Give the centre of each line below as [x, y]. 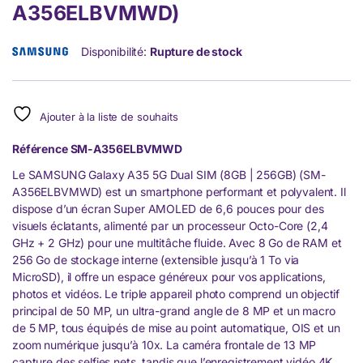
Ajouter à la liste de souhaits [109, 117]
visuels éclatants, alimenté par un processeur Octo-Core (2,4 [170, 226]
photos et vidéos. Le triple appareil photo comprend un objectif [176, 294]
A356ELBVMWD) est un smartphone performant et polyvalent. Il [179, 192]
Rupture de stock [196, 52]
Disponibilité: [115, 52]
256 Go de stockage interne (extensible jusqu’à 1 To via [156, 260]
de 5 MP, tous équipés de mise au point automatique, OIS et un [176, 328]
